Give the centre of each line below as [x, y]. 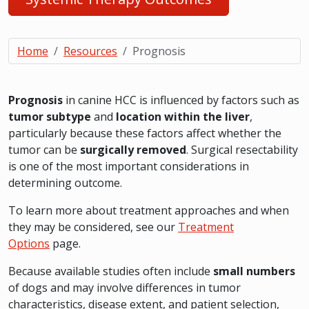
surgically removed [133, 150]
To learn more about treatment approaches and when [149, 210]
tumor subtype [50, 117]
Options [29, 243]
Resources [90, 51]
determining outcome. [65, 183]
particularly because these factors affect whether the [145, 133]
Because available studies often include [111, 271]
